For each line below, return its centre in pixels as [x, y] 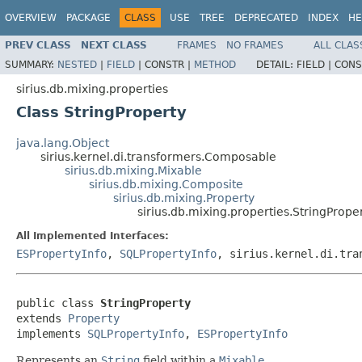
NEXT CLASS [114, 45]
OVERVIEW [31, 18]
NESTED [77, 64]
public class [58, 303]
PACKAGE [88, 18]
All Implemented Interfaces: [93, 236]
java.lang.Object [63, 143]
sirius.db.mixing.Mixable [133, 170]
